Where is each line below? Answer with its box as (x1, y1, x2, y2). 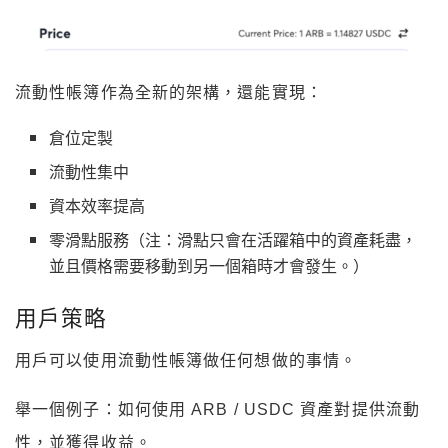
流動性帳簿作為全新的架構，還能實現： (15, 84, 323, 102)
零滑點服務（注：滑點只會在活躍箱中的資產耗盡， (49, 228, 418, 252)
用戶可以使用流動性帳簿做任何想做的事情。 (15, 352, 357, 370)
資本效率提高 (49, 194, 146, 218)
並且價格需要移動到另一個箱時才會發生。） (49, 254, 370, 278)
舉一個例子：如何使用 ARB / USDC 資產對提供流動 (15, 401, 420, 419)
